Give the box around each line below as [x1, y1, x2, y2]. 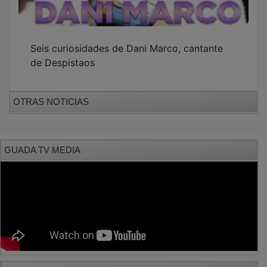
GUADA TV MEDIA [4, 136, 80, 147]
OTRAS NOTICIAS [13, 88, 89, 98]
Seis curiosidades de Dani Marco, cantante [30, 33, 223, 46]
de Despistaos [30, 48, 95, 60]
